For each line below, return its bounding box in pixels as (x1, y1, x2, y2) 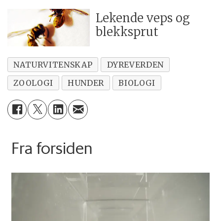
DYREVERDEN (107, 59, 164, 70)
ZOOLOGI (13, 77, 53, 88)
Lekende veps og (96, 10, 190, 26)
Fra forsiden (11, 138, 92, 158)
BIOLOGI (118, 77, 155, 88)
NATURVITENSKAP (13, 59, 93, 70)
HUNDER (68, 77, 104, 88)
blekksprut (96, 24, 159, 40)
